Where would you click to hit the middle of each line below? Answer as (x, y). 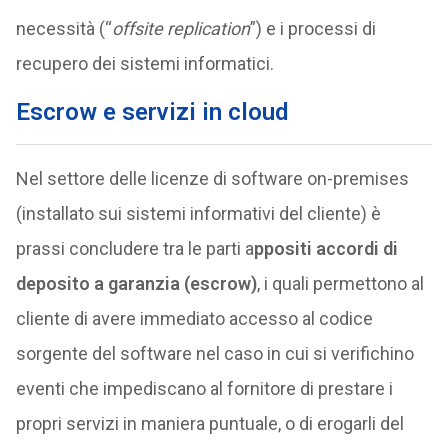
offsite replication (180, 28)
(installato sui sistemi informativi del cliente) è (198, 213)
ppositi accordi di (325, 248)
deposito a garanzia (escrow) (136, 283)
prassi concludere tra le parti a (134, 248)
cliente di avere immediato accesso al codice (194, 318)
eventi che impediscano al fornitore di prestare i (204, 388)
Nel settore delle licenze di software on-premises (212, 178)
